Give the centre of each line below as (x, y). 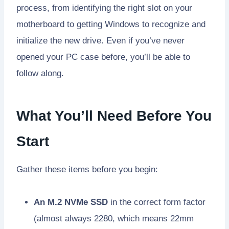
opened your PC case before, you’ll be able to (103, 57)
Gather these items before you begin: (87, 169)
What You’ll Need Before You (114, 116)
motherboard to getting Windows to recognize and (111, 24)
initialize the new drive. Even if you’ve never (100, 40)
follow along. (40, 73)
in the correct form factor (157, 202)
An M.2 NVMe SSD (71, 202)
